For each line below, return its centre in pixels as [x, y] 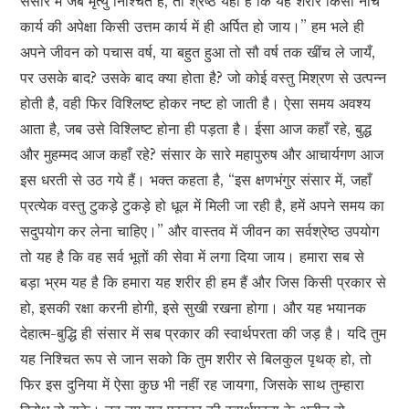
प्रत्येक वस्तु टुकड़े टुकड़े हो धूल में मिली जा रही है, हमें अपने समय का [203, 206]
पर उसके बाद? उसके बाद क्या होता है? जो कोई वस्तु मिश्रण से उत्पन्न [204, 78]
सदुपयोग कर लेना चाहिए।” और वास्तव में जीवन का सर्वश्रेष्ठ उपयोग [200, 231]
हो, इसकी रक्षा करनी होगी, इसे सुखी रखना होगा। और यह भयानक [194, 308]
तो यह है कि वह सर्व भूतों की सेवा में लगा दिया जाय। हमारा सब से [193, 257]
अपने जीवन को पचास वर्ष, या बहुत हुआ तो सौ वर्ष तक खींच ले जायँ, [198, 52]
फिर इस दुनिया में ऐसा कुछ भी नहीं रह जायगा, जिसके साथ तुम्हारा [193, 385]
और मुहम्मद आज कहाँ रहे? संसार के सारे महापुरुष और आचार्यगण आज [202, 155]
